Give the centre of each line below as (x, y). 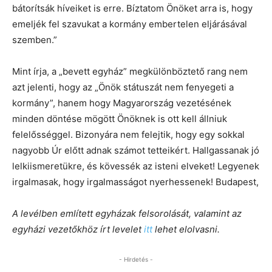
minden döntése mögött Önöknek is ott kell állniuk (120, 118)
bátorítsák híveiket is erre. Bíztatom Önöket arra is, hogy (132, 8)
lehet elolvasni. (186, 229)
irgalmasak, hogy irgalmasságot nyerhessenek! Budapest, (135, 182)
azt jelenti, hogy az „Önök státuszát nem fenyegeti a (123, 87)
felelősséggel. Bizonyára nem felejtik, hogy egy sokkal (128, 134)
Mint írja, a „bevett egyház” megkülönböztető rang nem (130, 71)
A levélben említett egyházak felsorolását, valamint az (127, 213)
